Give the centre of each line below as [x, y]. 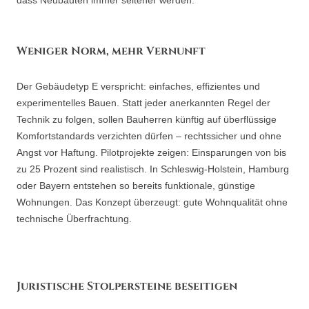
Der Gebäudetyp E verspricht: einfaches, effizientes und [138, 86]
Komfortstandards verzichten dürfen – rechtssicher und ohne [149, 136]
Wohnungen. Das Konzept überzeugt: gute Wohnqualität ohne [152, 202]
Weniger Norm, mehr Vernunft [111, 51]
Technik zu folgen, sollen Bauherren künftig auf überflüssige [147, 119]
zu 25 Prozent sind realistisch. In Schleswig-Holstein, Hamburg [153, 169]
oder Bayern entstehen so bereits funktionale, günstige [136, 186]
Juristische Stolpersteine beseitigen [127, 286]
